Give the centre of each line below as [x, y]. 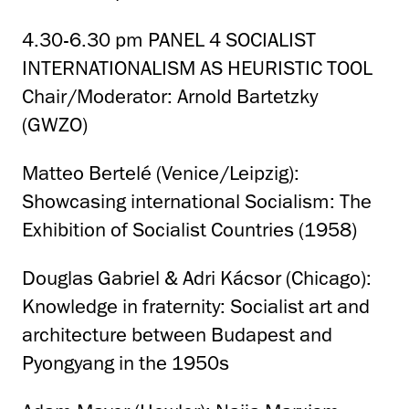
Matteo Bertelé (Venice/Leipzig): [161, 173]
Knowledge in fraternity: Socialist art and [196, 307]
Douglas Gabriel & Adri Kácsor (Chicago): [197, 278]
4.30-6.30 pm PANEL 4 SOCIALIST [169, 40]
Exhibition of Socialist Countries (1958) [189, 230]
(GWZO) [55, 125]
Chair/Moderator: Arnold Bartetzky [170, 97]
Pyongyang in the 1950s [126, 363]
